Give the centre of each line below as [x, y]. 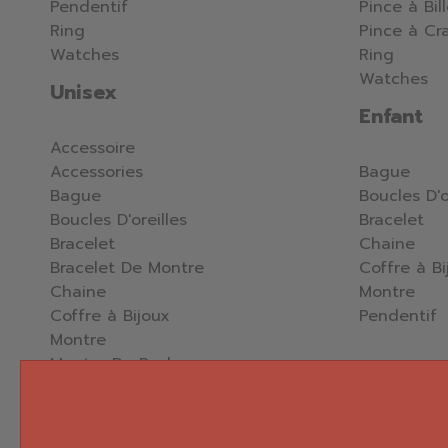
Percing [79, 412]
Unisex [83, 92]
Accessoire [92, 148]
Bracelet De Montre [127, 268]
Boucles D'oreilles [118, 220]
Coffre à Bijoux [110, 316]
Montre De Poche [118, 364]
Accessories [96, 172]
